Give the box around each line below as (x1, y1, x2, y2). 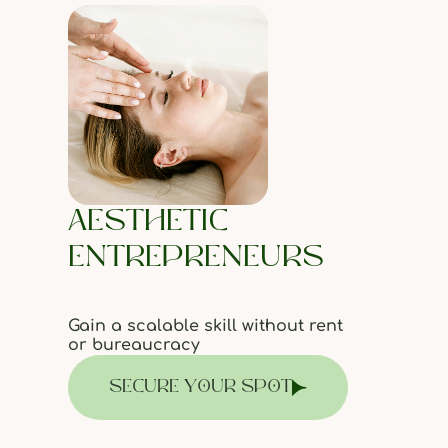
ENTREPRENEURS (67, 243, 324, 274)
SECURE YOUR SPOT (108, 378, 292, 397)
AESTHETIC (67, 207, 229, 238)
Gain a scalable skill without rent (67, 317, 343, 335)
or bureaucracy (67, 336, 200, 354)
